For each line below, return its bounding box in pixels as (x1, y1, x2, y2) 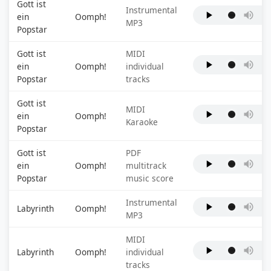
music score (125, 172, 174, 184)
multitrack (125, 160, 166, 171)
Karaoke (125, 116, 158, 128)
